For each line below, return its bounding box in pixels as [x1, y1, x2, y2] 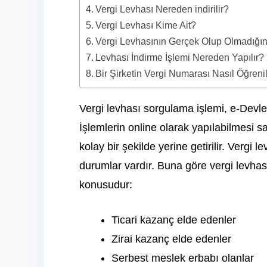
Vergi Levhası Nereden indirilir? [95, 4, 229, 15]
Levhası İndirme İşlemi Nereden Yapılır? [95, 52, 265, 63]
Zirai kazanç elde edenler [111, 233, 231, 246]
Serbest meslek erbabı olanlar [111, 252, 254, 265]
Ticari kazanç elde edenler [111, 214, 236, 226]
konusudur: [79, 179, 132, 191]
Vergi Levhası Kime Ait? [95, 20, 197, 31]
